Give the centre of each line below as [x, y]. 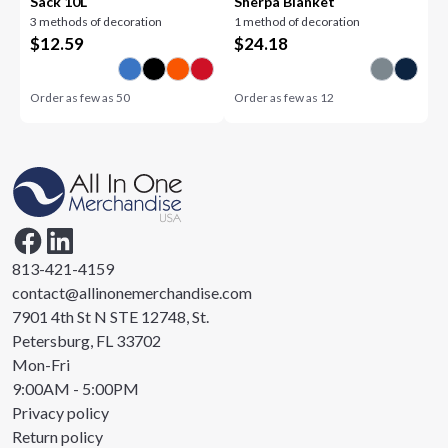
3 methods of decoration [96, 21]
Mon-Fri [41, 364]
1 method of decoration [297, 21]
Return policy [57, 436]
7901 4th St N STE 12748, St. [110, 316]
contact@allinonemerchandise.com [132, 292]
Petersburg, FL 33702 [86, 340]
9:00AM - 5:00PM [75, 388]
